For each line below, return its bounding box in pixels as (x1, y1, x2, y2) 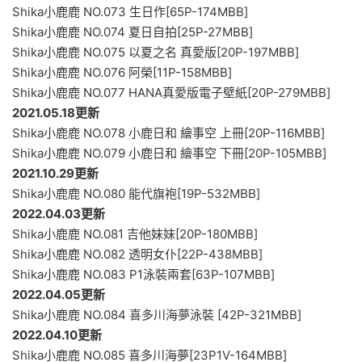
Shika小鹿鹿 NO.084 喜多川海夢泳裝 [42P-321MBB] (12, 306, 301, 322)
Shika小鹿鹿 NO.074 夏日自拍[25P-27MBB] (12, 23, 253, 40)
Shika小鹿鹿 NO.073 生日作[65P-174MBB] (12, 3, 248, 19)
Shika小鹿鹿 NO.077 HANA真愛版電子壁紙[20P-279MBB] (12, 84, 330, 100)
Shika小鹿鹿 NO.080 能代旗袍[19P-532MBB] (12, 185, 260, 201)
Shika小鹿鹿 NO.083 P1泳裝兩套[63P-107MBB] (12, 266, 275, 282)
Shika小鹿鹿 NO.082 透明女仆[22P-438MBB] (12, 246, 263, 262)
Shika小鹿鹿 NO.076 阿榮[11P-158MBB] (12, 64, 232, 80)
